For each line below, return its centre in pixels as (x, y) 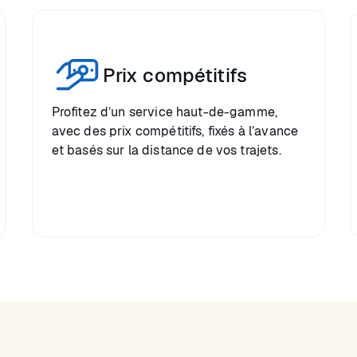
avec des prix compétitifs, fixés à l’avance (175, 131)
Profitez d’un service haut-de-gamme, (165, 112)
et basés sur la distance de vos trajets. (166, 150)
